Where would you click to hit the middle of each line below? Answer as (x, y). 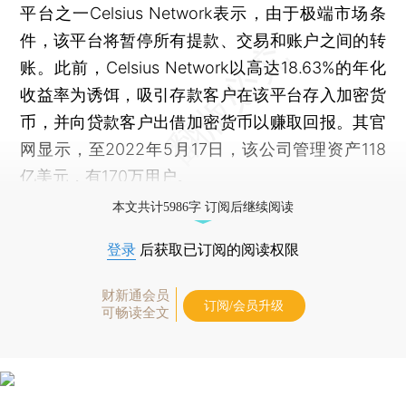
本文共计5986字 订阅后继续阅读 (203, 207)
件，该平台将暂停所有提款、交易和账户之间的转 (203, 40)
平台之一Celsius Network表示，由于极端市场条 (203, 13)
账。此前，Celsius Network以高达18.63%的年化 (203, 67)
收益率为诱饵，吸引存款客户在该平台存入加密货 (203, 94)
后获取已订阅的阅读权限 (217, 249)
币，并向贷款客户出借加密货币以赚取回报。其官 (203, 121)
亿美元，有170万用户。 (107, 176)
